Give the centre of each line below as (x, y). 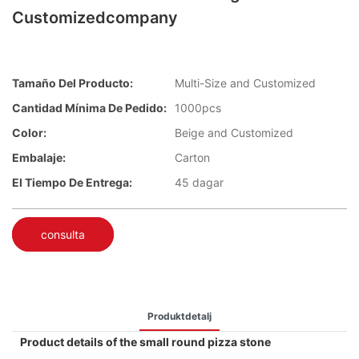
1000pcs (198, 108)
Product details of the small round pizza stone (145, 341)
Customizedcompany (95, 18)
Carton (192, 158)
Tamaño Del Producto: (73, 83)
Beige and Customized (234, 133)
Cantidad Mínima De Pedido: (89, 108)
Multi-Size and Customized (245, 83)
